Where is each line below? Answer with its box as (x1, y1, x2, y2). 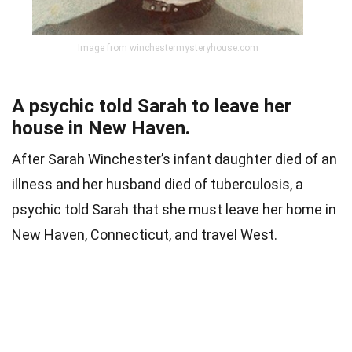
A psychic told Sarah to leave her (12, 95, 291, 118)
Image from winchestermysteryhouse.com (77, 42, 258, 54)
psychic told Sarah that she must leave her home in (12, 201, 336, 218)
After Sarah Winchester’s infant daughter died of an (12, 151, 337, 168)
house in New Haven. (12, 117, 190, 140)
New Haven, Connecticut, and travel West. (12, 226, 277, 244)
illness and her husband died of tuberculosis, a (12, 176, 303, 193)
